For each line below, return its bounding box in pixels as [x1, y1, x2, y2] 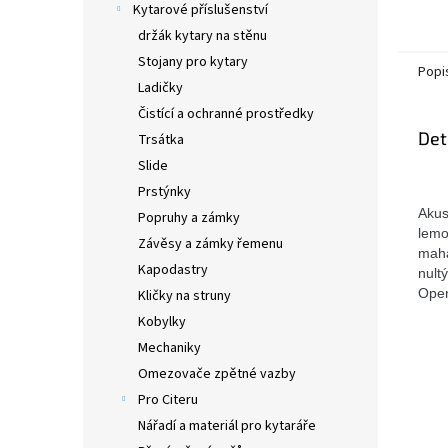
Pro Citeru [138, 390, 198, 410]
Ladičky [138, 78, 183, 98]
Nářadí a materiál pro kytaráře [138, 416, 316, 436]
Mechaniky [138, 338, 201, 358]
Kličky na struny [138, 286, 231, 306]
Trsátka [138, 130, 184, 150]
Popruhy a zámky [138, 208, 240, 228]
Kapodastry [138, 260, 208, 280]
